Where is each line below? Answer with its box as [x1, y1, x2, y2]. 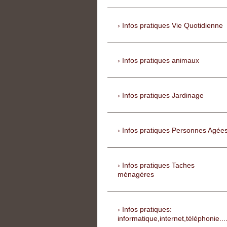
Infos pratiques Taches [122, 161, 195, 170]
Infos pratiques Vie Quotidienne [122, 21, 223, 30]
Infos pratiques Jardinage [122, 91, 204, 100]
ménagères [118, 170, 154, 179]
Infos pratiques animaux [122, 56, 199, 65]
